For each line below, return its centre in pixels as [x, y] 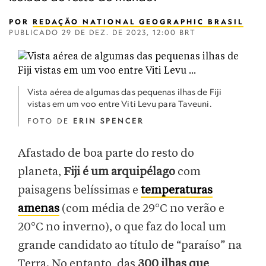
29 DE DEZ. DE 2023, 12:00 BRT [129, 32]
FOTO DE [50, 121]
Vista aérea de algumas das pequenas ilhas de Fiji [124, 92]
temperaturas [177, 190]
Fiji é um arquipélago [119, 172]
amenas [39, 209]
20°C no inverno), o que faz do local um [122, 227]
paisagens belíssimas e [79, 190]
